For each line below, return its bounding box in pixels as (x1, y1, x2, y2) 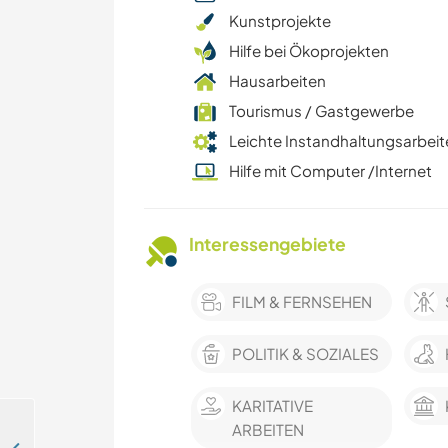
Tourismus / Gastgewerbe (229, 101, 414, 121)
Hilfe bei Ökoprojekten (229, 41, 389, 61)
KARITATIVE (232, 396, 313, 416)
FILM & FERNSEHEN (232, 292, 372, 312)
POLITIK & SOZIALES (232, 344, 379, 364)
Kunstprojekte (229, 11, 331, 31)
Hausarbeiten (229, 71, 326, 91)
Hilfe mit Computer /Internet (229, 161, 432, 181)
